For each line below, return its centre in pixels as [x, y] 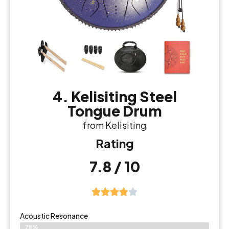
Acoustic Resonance [54, 216]
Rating [114, 143]
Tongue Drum [114, 111]
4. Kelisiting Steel [114, 97]
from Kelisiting [114, 125]
